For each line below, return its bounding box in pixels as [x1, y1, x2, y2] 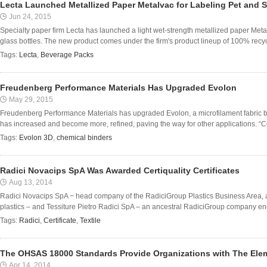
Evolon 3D [19, 133, 53, 142]
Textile [80, 216, 101, 225]
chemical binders [57, 133, 112, 142]
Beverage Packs [41, 51, 94, 59]
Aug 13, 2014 [9, 178, 52, 187]
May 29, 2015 [9, 95, 53, 104]
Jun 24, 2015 [9, 13, 51, 21]
